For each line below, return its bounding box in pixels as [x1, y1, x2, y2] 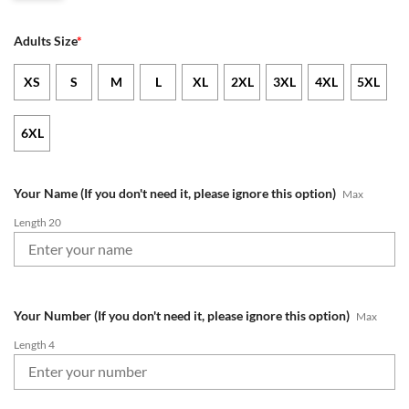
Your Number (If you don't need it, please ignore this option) [14, 307, 350, 323]
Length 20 [14, 215, 61, 229]
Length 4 [14, 337, 55, 351]
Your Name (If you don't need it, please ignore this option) [14, 184, 336, 201]
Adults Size [14, 33, 77, 49]
